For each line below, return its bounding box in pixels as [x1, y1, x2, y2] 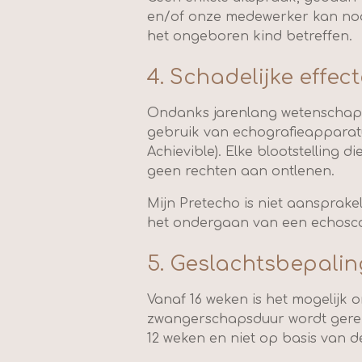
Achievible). [147, 145, 225, 159]
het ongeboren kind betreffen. [147, 29, 352, 44]
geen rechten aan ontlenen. [147, 164, 335, 179]
